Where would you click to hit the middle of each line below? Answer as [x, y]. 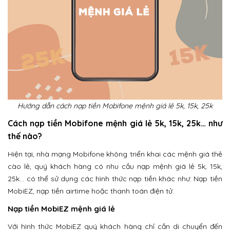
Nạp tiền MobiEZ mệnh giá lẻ [61, 209]
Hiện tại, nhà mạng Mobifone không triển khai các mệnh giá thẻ [115, 154]
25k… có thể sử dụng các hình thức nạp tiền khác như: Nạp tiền [115, 179]
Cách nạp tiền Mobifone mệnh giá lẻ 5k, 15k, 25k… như [115, 123]
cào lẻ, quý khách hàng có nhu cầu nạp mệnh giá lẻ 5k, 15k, [115, 166]
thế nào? [25, 136]
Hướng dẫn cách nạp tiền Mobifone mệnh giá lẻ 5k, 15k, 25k [115, 106]
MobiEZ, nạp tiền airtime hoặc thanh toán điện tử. [91, 191]
